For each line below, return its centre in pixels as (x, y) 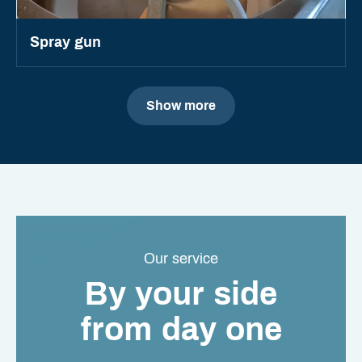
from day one (181, 330)
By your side (181, 294)
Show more (181, 106)
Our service (181, 259)
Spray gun (65, 42)
